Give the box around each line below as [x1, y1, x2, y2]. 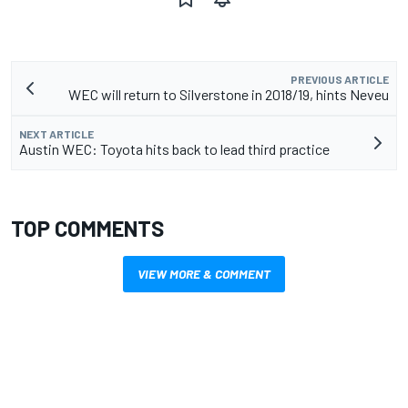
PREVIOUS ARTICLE [291, 73, 389, 87]
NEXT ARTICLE [19, 127, 94, 141]
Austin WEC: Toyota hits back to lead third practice [19, 140, 330, 158]
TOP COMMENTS [11, 215, 164, 242]
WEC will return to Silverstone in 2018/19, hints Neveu [68, 86, 389, 104]
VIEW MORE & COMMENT [138, 266, 270, 282]
